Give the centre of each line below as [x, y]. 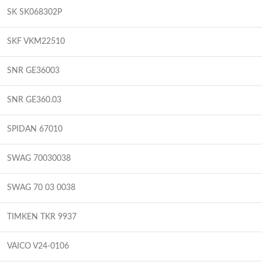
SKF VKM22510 [36, 41]
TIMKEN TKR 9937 [42, 217]
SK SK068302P [35, 12]
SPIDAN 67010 [35, 129]
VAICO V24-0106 [38, 246]
